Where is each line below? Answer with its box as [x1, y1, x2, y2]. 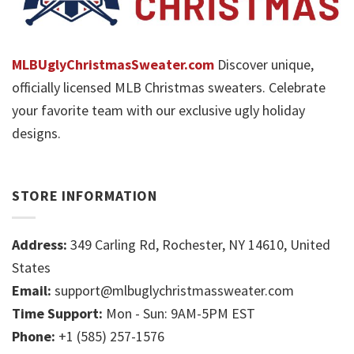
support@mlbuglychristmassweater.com [55, 281, 294, 300]
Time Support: [12, 304, 103, 323]
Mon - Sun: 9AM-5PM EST [103, 304, 255, 323]
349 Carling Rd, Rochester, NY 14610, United [67, 235, 330, 254]
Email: [12, 281, 51, 300]
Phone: [12, 327, 55, 346]
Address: [12, 235, 67, 254]
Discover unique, [214, 55, 314, 73]
